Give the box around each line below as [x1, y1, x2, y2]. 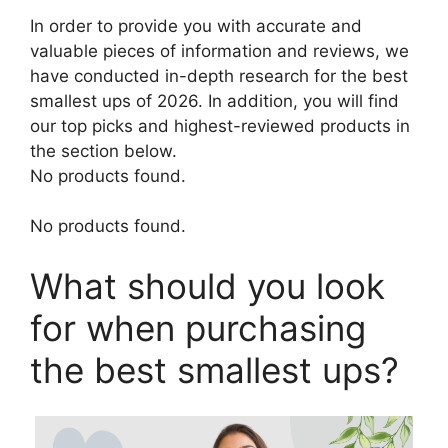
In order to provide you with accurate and [30, 15, 362, 36]
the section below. [30, 140, 177, 161]
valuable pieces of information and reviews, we [30, 40, 409, 61]
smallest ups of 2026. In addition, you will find [30, 90, 399, 111]
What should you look [30, 264, 385, 307]
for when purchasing [30, 306, 366, 349]
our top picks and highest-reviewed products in [30, 115, 410, 136]
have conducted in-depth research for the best [30, 65, 408, 86]
